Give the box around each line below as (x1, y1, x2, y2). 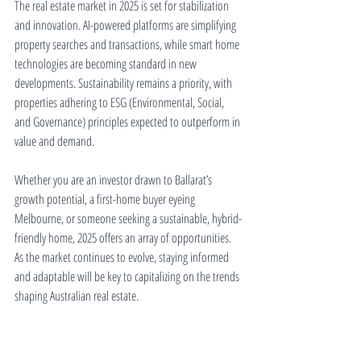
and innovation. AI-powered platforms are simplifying (15, 16, 239, 34)
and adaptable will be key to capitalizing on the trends (15, 268, 242, 285)
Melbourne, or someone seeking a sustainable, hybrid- (15, 210, 242, 227)
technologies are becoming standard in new (15, 55, 199, 73)
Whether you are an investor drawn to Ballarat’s (15, 171, 214, 189)
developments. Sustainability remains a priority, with (15, 74, 234, 92)
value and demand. (15, 132, 94, 150)
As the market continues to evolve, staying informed (15, 248, 231, 266)
